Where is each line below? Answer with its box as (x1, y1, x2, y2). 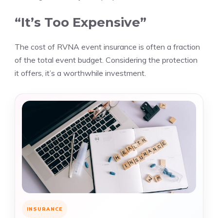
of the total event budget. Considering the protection (15, 55, 198, 65)
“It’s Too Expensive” (15, 15, 146, 30)
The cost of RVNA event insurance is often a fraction (15, 42, 200, 52)
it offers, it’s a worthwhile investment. (15, 68, 146, 78)
